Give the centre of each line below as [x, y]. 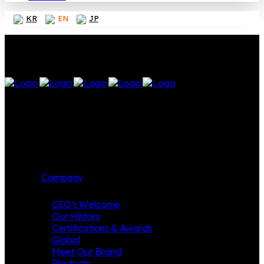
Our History [76, 216]
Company [62, 177]
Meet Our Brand [87, 251]
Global [66, 240]
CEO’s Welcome [86, 204]
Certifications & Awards [102, 228]
